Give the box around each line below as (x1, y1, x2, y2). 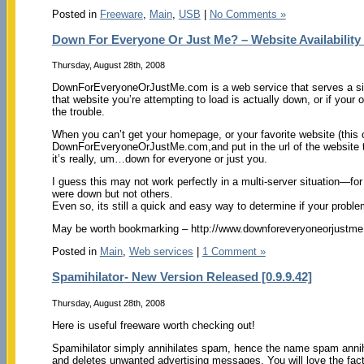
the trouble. (51, 106, 105, 119)
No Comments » (209, 7, 286, 20)
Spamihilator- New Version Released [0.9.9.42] (51, 270, 312, 284)
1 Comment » (201, 245, 266, 258)
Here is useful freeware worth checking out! (51, 318, 255, 331)
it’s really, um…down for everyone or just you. (51, 153, 267, 166)
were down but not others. (51, 188, 173, 201)
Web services (128, 245, 193, 258)
